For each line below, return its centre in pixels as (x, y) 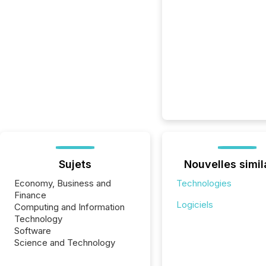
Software (33, 231)
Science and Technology (65, 243)
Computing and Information (69, 207)
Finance (30, 195)
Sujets (75, 164)
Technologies (204, 183)
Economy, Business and (63, 183)
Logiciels (194, 205)
